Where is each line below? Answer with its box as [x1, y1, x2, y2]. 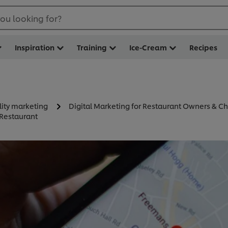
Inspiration [15, 42, 54, 52]
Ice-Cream [129, 42, 167, 52]
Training [77, 42, 107, 52]
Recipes [189, 42, 217, 52]
